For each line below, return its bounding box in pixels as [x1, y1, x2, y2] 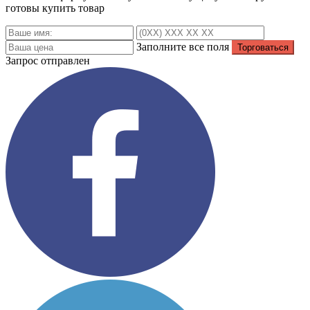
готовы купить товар [6, 1, 104, 14]
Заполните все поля [136, 40, 229, 53]
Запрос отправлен [6, 54, 90, 66]
